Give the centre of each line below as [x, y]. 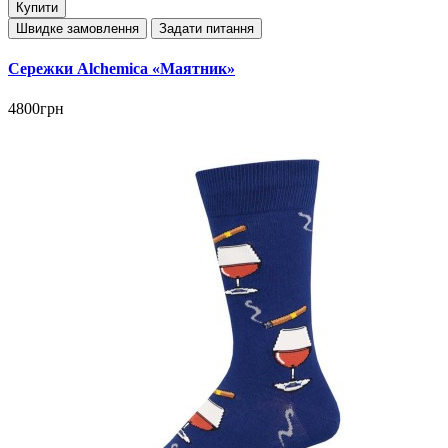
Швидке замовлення [77, 29]
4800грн [36, 108]
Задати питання [206, 29]
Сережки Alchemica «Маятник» [121, 69]
